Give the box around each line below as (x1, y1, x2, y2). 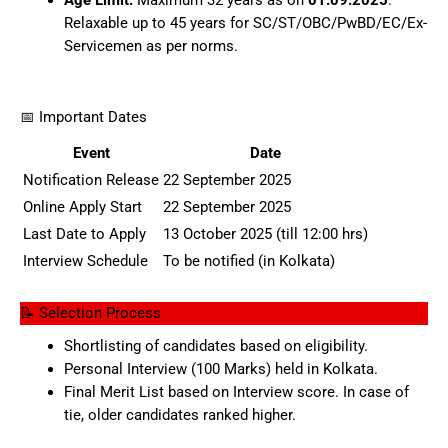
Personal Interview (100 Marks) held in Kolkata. (63, 360, 378, 379)
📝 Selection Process (20, 304, 161, 323)
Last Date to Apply (23, 225, 146, 244)
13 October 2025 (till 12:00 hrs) (163, 225, 368, 244)
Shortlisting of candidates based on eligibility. (63, 337, 368, 356)
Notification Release (23, 171, 159, 190)
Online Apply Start (23, 198, 142, 217)
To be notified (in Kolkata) (163, 252, 335, 271)
